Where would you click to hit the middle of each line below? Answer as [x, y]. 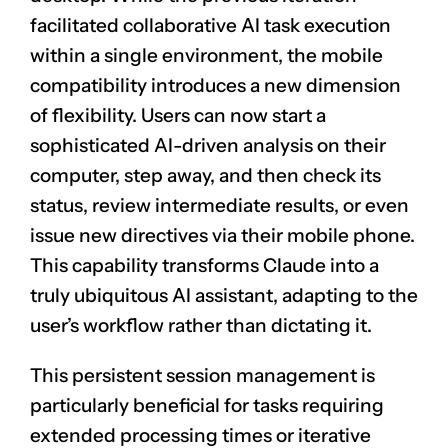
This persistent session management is [202, 376]
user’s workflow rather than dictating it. [201, 326]
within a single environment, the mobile [206, 56]
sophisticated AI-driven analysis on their [208, 146]
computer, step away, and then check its [205, 176]
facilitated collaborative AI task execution [210, 26]
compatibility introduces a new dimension [215, 86]
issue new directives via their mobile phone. [222, 236]
